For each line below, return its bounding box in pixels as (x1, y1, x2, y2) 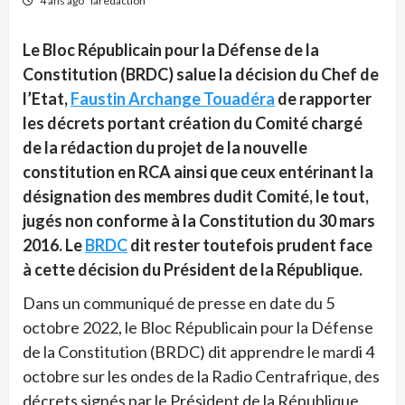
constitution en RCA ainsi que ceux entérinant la (23, 161, 373, 182)
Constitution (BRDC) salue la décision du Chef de (23, 63, 379, 84)
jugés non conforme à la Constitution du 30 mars (23, 210, 375, 231)
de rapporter (275, 88, 372, 108)
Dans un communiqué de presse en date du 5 (23, 292, 334, 313)
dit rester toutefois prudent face (127, 234, 372, 255)
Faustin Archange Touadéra (71, 88, 275, 108)
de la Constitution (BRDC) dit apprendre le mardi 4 (23, 341, 374, 362)
